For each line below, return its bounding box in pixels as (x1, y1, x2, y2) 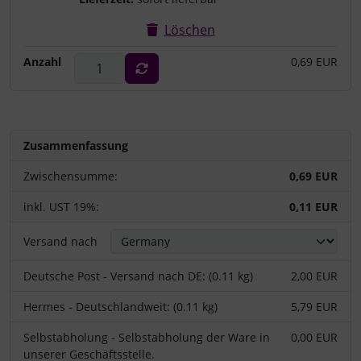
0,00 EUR (291, 329, 338, 345)
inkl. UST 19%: (23, 198, 99, 214)
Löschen (164, 20, 215, 39)
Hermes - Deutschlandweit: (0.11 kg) (23, 298, 218, 314)
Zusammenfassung (23, 137, 128, 153)
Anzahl (23, 53, 61, 69)
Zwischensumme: (23, 168, 118, 184)
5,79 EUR (291, 298, 338, 314)
